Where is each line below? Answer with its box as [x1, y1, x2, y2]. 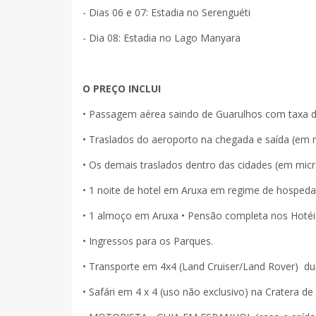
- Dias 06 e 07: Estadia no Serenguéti [83, 5, 250, 19]
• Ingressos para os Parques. [83, 233, 216, 248]
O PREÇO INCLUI [83, 81, 161, 95]
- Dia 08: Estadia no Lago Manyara [83, 30, 241, 44]
